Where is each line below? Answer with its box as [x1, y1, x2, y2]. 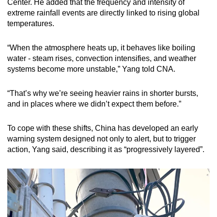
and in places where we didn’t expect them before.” [7, 99, 181, 108]
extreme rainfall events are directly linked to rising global [7, 8, 200, 17]
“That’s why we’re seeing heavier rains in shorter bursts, [7, 89, 198, 97]
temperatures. [7, 19, 54, 28]
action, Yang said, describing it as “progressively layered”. [7, 145, 204, 154]
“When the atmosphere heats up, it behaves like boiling [7, 43, 195, 52]
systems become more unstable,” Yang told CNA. [7, 64, 175, 73]
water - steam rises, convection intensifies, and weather [7, 54, 196, 62]
